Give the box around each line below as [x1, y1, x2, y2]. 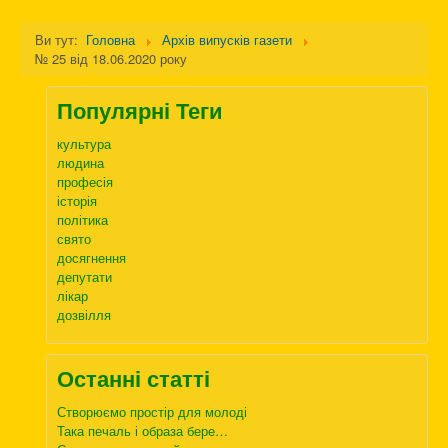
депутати [57, 267, 112, 287]
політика [57, 210, 108, 230]
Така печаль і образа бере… [57, 421, 228, 441]
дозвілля [57, 305, 111, 325]
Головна [86, 30, 135, 50]
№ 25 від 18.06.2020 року [35, 49, 187, 69]
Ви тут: [35, 30, 82, 50]
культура [57, 134, 111, 154]
